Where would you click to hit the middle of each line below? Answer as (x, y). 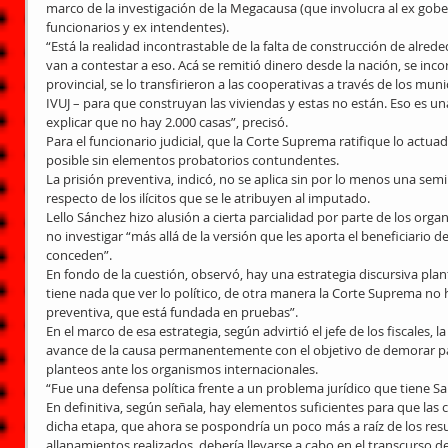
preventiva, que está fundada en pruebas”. (172, 312)
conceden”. (79, 255)
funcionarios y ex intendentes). (137, 27)
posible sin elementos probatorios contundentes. (192, 160)
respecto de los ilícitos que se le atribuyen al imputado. (208, 198)
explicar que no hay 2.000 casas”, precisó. (167, 122)
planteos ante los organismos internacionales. (182, 369)
